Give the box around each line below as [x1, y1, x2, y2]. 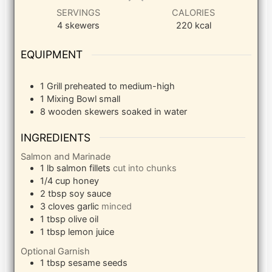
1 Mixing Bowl [40, 93, 100, 104]
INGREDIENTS [21, 131, 91, 144]
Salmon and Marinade [21, 151, 111, 163]
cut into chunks [113, 163, 177, 174]
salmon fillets [56, 163, 111, 174]
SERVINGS [56, 7, 101, 19]
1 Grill [40, 80, 65, 92]
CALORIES [172, 7, 216, 19]
